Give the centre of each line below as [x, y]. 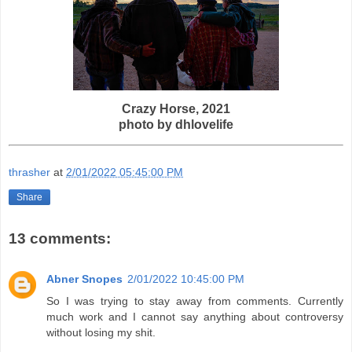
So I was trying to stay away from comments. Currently [195, 301]
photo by [147, 124]
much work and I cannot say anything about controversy [195, 317]
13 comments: [60, 238]
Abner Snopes [84, 279]
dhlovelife [204, 124]
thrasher [29, 172]
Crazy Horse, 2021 [176, 108]
